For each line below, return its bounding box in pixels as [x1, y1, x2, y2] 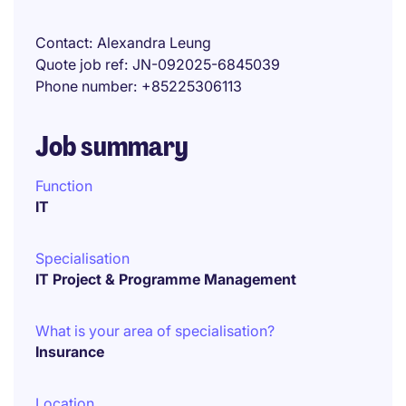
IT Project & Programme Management [35, 270, 296, 288]
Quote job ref [35, 55, 124, 73]
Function [35, 177, 92, 195]
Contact [35, 34, 89, 52]
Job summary [35, 129, 188, 164]
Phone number [35, 77, 133, 95]
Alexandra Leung [97, 34, 211, 52]
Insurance [35, 343, 104, 361]
